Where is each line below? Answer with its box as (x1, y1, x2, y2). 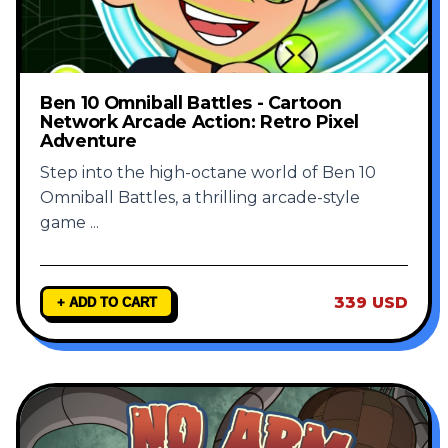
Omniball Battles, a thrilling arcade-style (40, 188, 360, 208)
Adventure (40, 130, 137, 152)
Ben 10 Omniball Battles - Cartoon (40, 92, 342, 114)
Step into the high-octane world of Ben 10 (40, 163, 376, 183)
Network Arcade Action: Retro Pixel (40, 111, 360, 133)
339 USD (334, 293, 408, 313)
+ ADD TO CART (57, 295, 157, 311)
